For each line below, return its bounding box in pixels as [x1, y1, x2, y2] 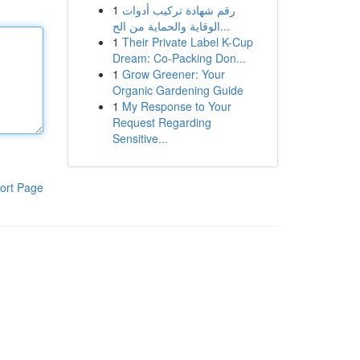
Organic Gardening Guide [112, 82, 243, 98]
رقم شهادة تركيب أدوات [121, 2, 235, 18]
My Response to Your [121, 98, 231, 114]
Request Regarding [112, 114, 211, 130]
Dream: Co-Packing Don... [112, 50, 246, 66]
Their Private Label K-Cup [121, 34, 253, 50]
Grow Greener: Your [121, 66, 225, 82]
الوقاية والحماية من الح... [219, 18, 230, 34]
